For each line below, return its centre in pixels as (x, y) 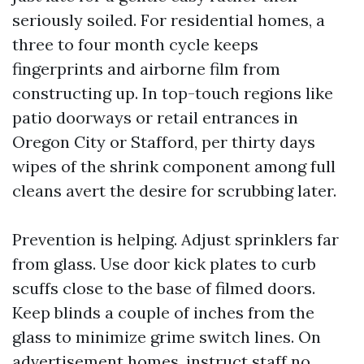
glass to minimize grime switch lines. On (167, 337)
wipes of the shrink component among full (174, 166)
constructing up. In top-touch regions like (173, 93)
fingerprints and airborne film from (146, 69)
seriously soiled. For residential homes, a (169, 20)
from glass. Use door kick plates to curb (164, 264)
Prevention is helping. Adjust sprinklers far (175, 239)
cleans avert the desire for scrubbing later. (174, 191)
